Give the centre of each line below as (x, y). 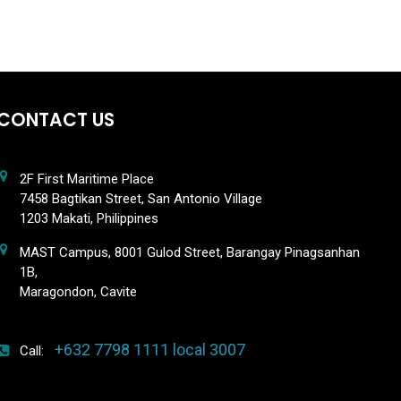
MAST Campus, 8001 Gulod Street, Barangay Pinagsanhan (189, 252)
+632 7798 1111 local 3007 (149, 349)
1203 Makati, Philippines (89, 218)
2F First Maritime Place (86, 179)
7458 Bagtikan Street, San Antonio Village (141, 198)
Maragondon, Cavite (78, 291)
